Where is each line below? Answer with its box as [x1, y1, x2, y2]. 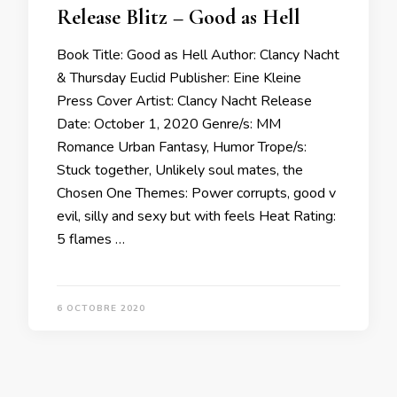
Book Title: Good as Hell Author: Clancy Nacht [57, 44, 339, 65]
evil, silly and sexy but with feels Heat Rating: [57, 206, 336, 226]
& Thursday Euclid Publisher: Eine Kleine [57, 67, 301, 88]
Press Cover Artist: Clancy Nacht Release [57, 90, 312, 111]
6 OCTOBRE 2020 [57, 301, 145, 315]
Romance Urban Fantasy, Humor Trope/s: [57, 136, 307, 157]
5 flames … [57, 229, 125, 249]
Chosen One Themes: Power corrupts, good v [57, 183, 336, 203]
